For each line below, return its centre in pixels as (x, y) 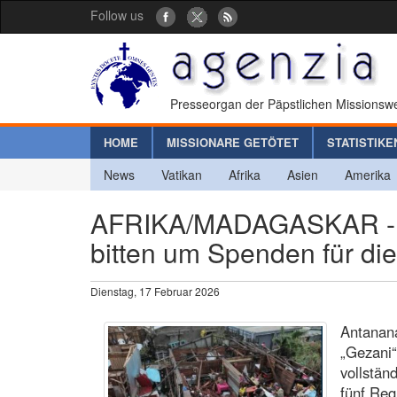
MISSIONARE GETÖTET (233, 142)
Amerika (368, 174)
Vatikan (182, 174)
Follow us (117, 15)
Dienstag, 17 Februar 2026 (155, 291)
